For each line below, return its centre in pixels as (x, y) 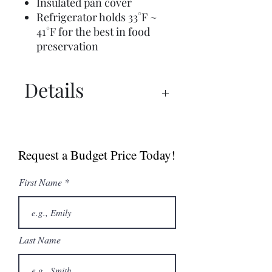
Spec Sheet (54, 121)
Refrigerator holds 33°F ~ (97, 17)
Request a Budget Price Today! (97, 155)
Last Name (40, 240)
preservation (67, 46)
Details (54, 90)
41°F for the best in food (93, 32)
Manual (45, 139)
